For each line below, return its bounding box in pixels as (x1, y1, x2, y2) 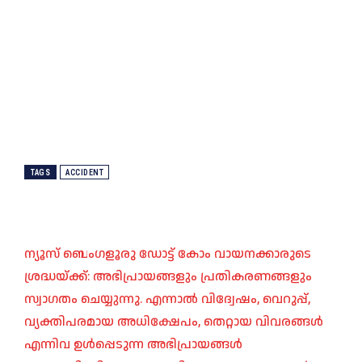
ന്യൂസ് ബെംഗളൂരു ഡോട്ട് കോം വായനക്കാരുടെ (24, 245, 311, 264)
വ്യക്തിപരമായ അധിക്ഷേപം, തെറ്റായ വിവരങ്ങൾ (24, 313, 323, 332)
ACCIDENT (65, 168, 103, 178)
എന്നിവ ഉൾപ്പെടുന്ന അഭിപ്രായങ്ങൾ (24, 335, 242, 355)
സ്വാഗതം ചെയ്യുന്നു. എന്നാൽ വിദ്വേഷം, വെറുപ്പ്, (24, 290, 310, 309)
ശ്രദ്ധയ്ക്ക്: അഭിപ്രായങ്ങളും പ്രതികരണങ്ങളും (24, 267, 312, 287)
